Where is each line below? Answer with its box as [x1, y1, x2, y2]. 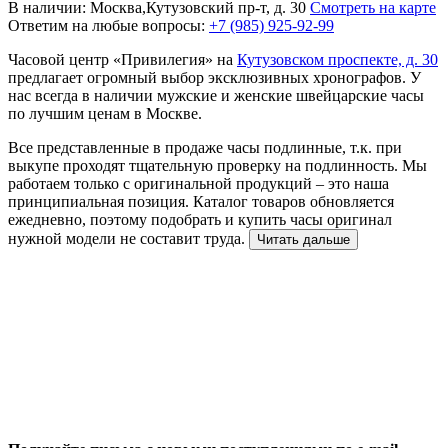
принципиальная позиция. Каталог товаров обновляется [8, 192, 394, 210]
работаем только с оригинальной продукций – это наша [8, 174, 389, 192]
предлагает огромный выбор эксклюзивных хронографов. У [8, 68, 421, 86]
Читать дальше [257, 231, 350, 247]
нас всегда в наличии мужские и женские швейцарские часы [8, 86, 424, 104]
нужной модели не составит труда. [8, 229, 249, 247]
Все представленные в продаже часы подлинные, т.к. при [8, 138, 402, 156]
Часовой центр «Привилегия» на [8, 50, 237, 68]
